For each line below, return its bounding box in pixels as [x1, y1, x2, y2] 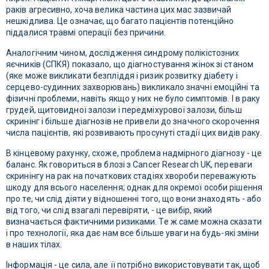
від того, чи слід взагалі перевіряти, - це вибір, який [6, 205, 213, 216]
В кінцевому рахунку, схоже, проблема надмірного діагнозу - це [6, 148, 262, 159]
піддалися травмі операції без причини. [6, 28, 166, 38]
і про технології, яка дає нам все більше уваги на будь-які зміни [6, 228, 259, 238]
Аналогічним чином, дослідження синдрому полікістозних [6, 48, 240, 58]
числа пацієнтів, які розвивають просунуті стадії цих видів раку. [6, 128, 262, 138]
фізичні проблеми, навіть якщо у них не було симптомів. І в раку [6, 94, 261, 104]
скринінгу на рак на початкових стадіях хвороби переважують [6, 171, 256, 181]
